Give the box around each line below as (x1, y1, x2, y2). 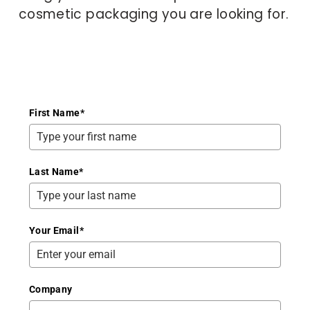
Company (28, 283, 73, 295)
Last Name (28, 165, 80, 177)
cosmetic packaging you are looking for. (18, 4, 289, 24)
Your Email (28, 224, 80, 236)
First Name (28, 107, 80, 118)
